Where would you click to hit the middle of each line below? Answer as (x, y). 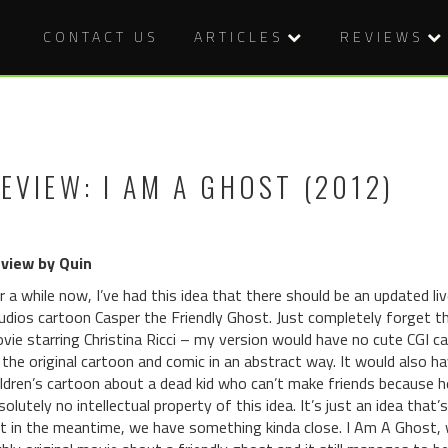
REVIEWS (382, 36)
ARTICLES (239, 36)
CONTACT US (101, 36)
